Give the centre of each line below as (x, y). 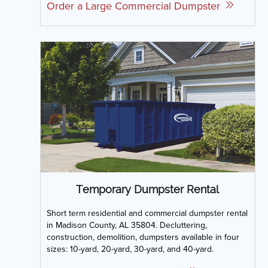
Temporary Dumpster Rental (147, 189)
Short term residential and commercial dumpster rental (147, 213)
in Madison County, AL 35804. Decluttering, (127, 225)
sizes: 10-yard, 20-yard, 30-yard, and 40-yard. (130, 249)
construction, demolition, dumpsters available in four (143, 237)
